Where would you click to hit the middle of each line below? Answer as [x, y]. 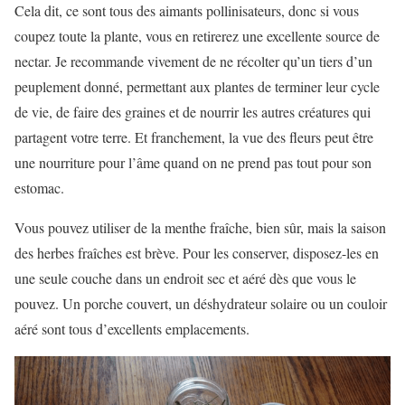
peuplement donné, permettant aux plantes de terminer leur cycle [197, 86]
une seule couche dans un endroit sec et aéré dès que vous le [185, 278]
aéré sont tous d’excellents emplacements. [132, 328]
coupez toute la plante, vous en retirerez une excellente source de [197, 35]
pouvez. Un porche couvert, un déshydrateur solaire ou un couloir [201, 303]
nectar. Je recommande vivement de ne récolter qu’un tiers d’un [193, 61]
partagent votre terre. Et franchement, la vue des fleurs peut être [194, 137]
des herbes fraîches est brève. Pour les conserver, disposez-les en [197, 252]
